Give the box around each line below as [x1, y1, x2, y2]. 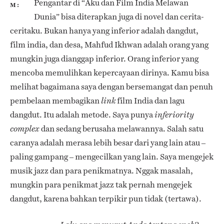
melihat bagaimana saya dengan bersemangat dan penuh [10, 81, 213, 93]
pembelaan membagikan [10, 95, 101, 107]
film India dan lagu [115, 95, 184, 107]
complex [10, 124, 39, 134]
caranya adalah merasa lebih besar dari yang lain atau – [10, 137, 205, 149]
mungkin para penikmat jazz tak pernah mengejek [10, 179, 192, 191]
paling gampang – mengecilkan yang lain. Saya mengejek [10, 151, 213, 163]
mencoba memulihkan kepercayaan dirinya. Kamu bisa [10, 67, 209, 79]
